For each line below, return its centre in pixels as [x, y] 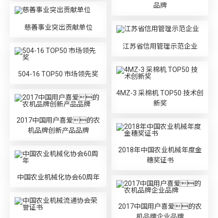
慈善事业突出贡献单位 [58, 27]
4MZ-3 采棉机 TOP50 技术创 [160, 93]
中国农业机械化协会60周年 [58, 177]
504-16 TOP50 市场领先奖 [58, 74]
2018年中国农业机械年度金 [160, 150]
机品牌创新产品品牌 [58, 131]
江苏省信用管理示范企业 [160, 46]
